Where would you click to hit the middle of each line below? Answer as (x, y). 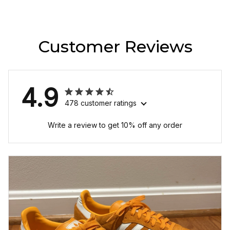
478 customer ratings (101, 103)
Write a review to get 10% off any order (115, 125)
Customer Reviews (115, 47)
